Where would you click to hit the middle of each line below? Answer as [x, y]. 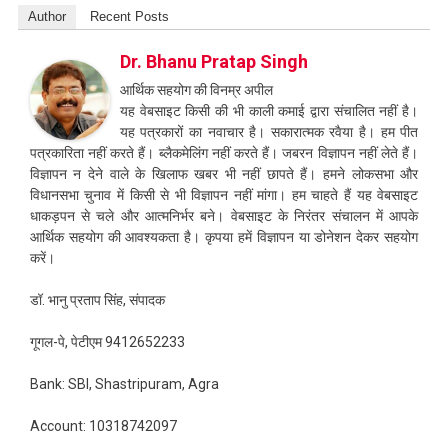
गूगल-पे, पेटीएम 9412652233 [107, 341]
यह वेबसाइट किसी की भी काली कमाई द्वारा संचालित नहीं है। [269, 110]
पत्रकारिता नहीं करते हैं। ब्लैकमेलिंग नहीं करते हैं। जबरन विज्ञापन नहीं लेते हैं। [224, 152]
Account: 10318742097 [103, 425]
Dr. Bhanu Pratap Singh [213, 61]
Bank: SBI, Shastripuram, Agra [124, 383]
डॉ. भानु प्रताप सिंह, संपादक [97, 299]
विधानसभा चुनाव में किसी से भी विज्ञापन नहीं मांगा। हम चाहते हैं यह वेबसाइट [224, 194]
